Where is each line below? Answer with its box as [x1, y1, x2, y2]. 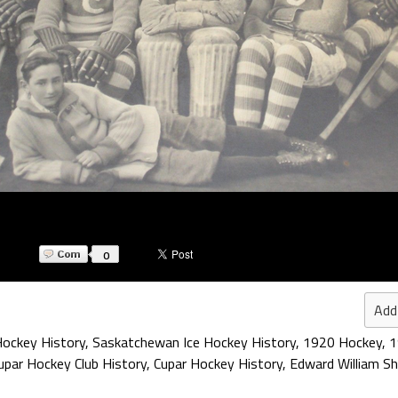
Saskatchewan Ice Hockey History [92, 331, 296, 353]
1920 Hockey [303, 331, 382, 353]
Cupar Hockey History [154, 353, 283, 374]
